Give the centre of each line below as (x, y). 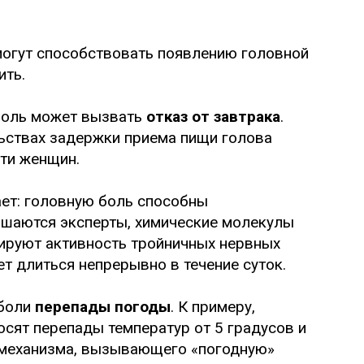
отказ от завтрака (213, 116)
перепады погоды (103, 306)
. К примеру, (213, 306)
